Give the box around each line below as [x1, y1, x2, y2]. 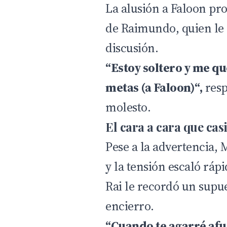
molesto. [105, 98, 151, 116]
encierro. [105, 197, 154, 214]
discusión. [105, 39, 159, 56]
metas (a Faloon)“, [105, 79, 203, 96]
